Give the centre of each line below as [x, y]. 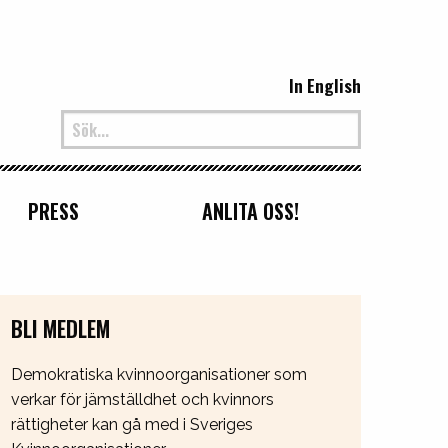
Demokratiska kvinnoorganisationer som [159, 374]
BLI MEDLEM [60, 328]
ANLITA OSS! [251, 210]
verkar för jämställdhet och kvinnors [142, 399]
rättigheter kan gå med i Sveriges [132, 424]
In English [325, 85]
